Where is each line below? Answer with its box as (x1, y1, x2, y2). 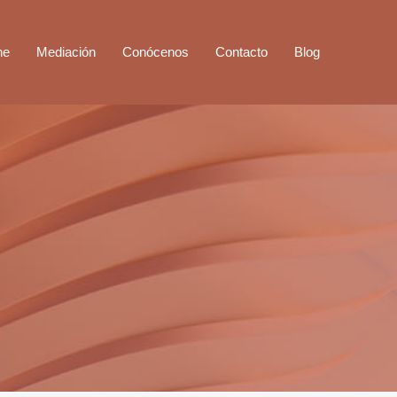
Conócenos (122, 43, 189, 59)
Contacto (215, 43, 268, 59)
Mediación (36, 43, 96, 59)
